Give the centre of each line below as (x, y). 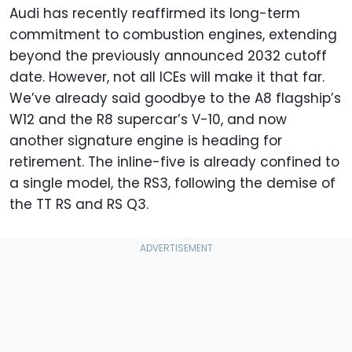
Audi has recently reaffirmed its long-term (155, 14)
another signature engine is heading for (146, 141)
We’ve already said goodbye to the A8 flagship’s (175, 99)
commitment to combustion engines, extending (173, 35)
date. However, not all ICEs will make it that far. (167, 77)
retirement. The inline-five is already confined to (174, 162)
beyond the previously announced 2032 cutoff (168, 56)
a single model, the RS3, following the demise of (172, 183)
